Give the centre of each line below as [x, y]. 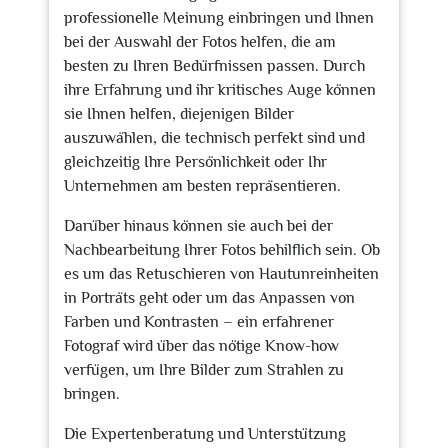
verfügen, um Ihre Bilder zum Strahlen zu [204, 370]
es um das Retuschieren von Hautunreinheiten [221, 274]
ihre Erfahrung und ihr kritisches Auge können [220, 90]
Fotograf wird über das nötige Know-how [201, 346]
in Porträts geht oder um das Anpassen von [209, 298]
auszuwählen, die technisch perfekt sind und [214, 138]
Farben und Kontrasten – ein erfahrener [199, 322]
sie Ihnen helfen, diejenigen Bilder [179, 114]
